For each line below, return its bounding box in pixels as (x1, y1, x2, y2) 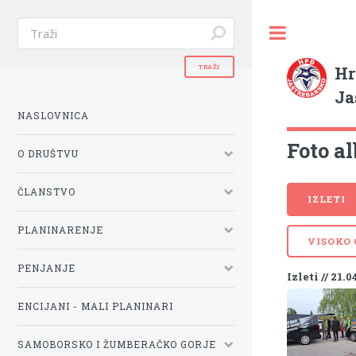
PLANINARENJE (17, 223, 103, 236)
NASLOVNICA (17, 109, 89, 122)
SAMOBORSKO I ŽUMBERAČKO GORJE (17, 338, 216, 350)
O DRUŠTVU (17, 147, 79, 160)
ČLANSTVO (17, 185, 75, 198)
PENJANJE (17, 261, 75, 274)
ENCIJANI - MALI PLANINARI (17, 300, 173, 312)
